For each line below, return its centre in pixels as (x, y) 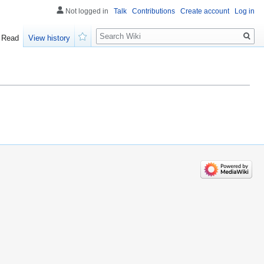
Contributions (154, 11)
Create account (205, 11)
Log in (245, 11)
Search (115, 30)
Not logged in (87, 11)
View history (49, 38)
